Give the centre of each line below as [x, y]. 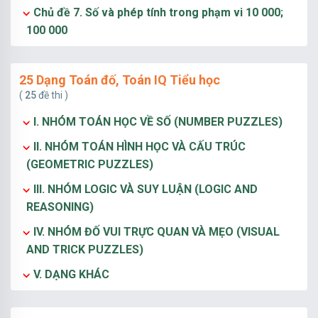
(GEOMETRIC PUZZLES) [90, 164]
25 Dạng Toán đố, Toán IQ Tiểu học [120, 80]
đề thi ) [52, 95]
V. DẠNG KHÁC [71, 274]
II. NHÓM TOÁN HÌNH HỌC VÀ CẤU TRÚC [139, 147]
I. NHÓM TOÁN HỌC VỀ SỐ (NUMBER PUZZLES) [158, 122]
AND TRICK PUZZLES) [85, 250]
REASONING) [60, 207]
